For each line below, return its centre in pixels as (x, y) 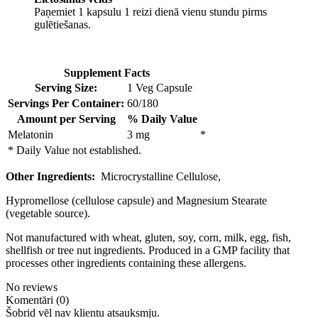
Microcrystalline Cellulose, (159, 177)
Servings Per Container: (66, 104)
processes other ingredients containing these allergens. (126, 263)
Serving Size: (66, 88)
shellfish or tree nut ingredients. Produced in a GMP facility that (148, 251)
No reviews (32, 287)
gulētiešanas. (62, 25)
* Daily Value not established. (75, 150)
